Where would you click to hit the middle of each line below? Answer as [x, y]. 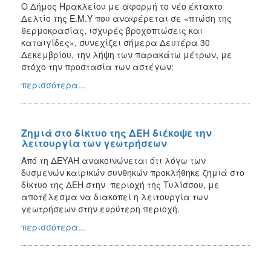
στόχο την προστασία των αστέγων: [97, 66]
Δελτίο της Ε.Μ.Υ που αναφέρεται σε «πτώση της [126, 18]
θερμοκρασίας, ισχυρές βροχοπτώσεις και [112, 30]
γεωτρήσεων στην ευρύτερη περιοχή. [100, 208]
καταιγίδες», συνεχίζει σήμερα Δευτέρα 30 [116, 42]
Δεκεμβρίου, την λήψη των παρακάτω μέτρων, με [127, 54]
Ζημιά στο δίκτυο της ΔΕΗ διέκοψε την [116, 132]
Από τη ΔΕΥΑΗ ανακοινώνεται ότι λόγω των [113, 160]
